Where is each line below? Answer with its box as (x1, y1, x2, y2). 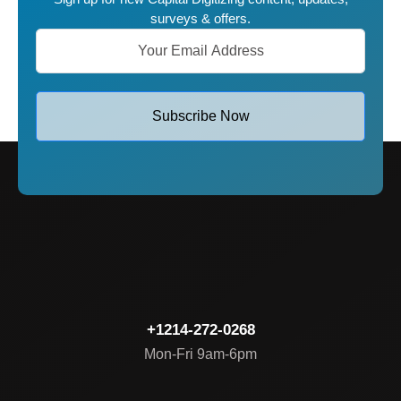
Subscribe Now (151, 107, 250, 124)
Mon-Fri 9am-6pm (144, 346, 257, 362)
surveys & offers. (150, 10, 251, 26)
